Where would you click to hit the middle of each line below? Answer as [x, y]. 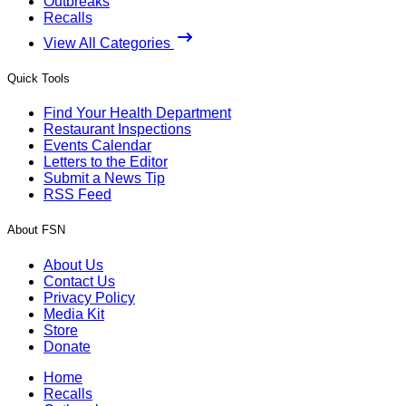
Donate [67, 346]
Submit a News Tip [104, 179]
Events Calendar [97, 146]
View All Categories [109, 43]
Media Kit [74, 314]
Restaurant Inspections [117, 130]
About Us [73, 265]
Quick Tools [39, 78]
